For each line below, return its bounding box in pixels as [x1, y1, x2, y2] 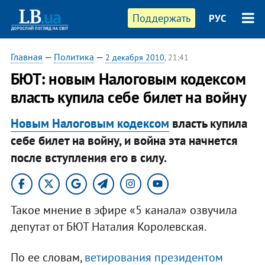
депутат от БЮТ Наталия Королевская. [10, 218, 206, 234]
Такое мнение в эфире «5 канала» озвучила [10, 202, 237, 218]
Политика [53, 51, 94, 63]
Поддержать [132, 11, 191, 25]
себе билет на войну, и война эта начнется [10, 132, 238, 148]
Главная [10, 51, 43, 63]
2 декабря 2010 [105, 52, 164, 63]
